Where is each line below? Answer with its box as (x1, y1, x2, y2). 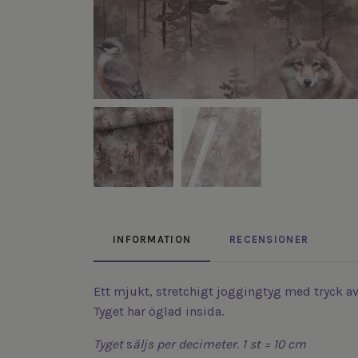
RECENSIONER (229, 233, 309, 246)
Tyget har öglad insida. (93, 304, 224, 320)
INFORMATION (113, 233, 192, 246)
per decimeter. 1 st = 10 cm (153, 336, 306, 352)
